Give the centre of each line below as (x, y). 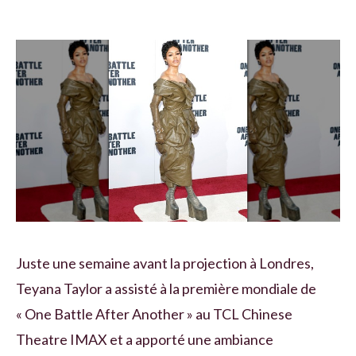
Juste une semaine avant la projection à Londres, (165, 263)
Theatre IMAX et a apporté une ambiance (145, 340)
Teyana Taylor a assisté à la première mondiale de (166, 289)
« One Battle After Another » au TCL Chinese (154, 314)
